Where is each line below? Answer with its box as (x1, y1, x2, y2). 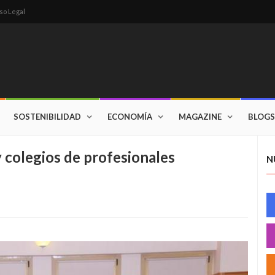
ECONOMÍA (107, 112, 152, 122)
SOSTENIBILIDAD (14, 112, 81, 122)
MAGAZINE (179, 112, 222, 122)
